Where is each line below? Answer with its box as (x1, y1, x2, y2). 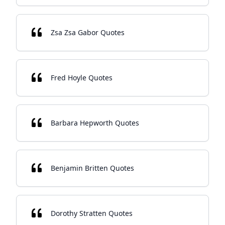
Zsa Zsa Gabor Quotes (51, 28, 125, 37)
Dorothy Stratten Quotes (51, 208, 133, 218)
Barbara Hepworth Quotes (51, 118, 139, 128)
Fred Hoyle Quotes (51, 73, 113, 82)
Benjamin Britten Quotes (51, 163, 134, 173)
